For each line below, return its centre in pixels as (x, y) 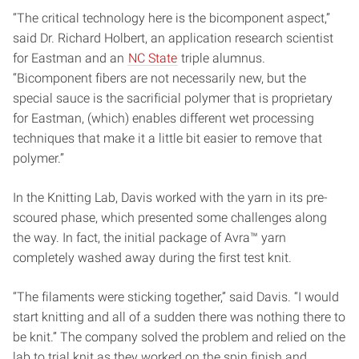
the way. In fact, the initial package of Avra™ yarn (149, 237)
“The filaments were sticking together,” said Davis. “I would (176, 296)
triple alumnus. (222, 58)
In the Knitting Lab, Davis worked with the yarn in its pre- (170, 197)
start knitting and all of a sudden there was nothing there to (179, 317)
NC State (153, 58)
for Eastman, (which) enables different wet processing (163, 118)
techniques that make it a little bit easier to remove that (167, 138)
